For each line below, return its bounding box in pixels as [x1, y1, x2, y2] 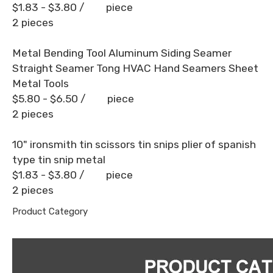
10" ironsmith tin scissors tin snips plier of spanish [12, 138, 256, 151]
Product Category [12, 206, 88, 217]
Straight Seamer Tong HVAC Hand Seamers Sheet [12, 62, 258, 74]
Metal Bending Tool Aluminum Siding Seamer [12, 47, 232, 59]
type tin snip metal [12, 154, 105, 166]
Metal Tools [12, 77, 69, 90]
